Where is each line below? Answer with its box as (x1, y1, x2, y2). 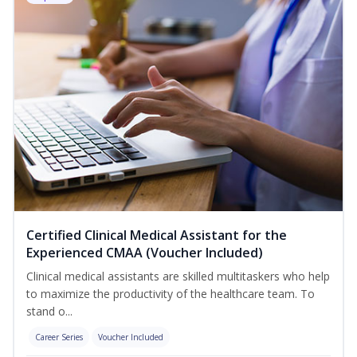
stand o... (26, 304, 73, 320)
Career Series (35, 331, 83, 343)
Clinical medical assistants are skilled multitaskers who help (26, 269, 330, 284)
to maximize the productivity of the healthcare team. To (26, 286, 315, 302)
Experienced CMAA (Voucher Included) (26, 244, 263, 262)
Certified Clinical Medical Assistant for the (26, 226, 287, 245)
